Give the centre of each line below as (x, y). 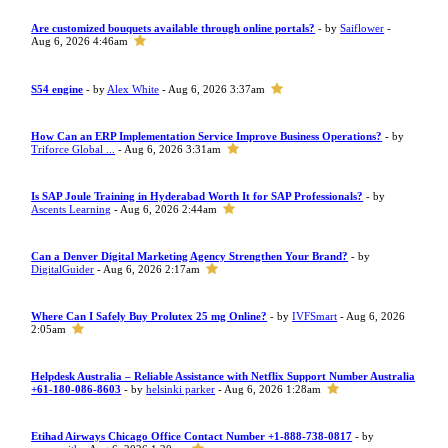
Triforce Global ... (73, 149)
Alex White (133, 89)
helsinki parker (181, 389)
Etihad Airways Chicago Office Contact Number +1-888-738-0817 (192, 436)
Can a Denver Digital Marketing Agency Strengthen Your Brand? (190, 256)
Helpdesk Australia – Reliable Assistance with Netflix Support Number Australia (223, 376)
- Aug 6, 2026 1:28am (268, 389)
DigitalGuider (63, 269)
